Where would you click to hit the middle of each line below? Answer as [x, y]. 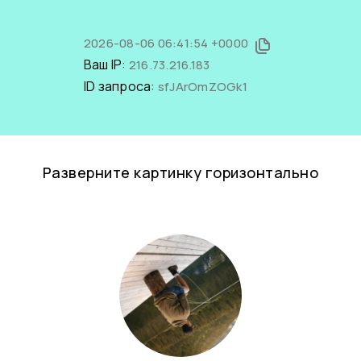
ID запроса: [120, 86]
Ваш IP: [106, 64]
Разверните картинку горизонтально [180, 172]
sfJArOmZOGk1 [202, 87]
